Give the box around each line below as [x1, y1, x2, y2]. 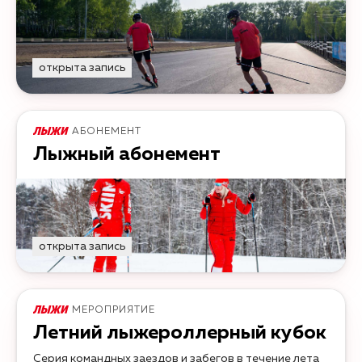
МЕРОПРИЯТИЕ [72, 305, 156, 316]
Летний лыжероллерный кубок [33, 323, 326, 343]
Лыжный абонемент [33, 145, 221, 165]
